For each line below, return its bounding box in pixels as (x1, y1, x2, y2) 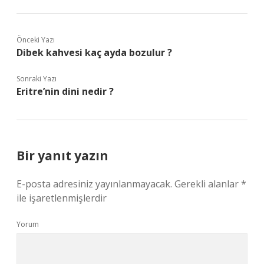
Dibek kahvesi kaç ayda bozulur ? (16, 46, 172, 59)
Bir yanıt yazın (16, 147, 108, 164)
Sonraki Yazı (16, 74, 57, 84)
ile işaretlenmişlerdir (16, 192, 107, 204)
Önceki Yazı (16, 35, 55, 45)
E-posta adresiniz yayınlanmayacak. (16, 177, 172, 190)
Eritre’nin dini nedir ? (16, 85, 114, 98)
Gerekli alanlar (174, 177, 241, 190)
